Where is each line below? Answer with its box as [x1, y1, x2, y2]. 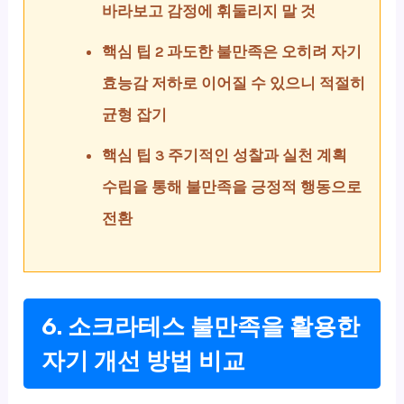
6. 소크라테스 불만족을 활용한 [41, 312, 361, 340]
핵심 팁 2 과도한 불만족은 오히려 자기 [102, 42, 363, 61]
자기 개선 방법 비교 [41, 346, 246, 374]
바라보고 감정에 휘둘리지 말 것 [102, 2, 317, 21]
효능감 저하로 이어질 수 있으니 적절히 [102, 74, 366, 93]
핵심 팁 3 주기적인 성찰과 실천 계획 [102, 146, 348, 165]
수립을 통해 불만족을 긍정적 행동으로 [102, 178, 363, 197]
